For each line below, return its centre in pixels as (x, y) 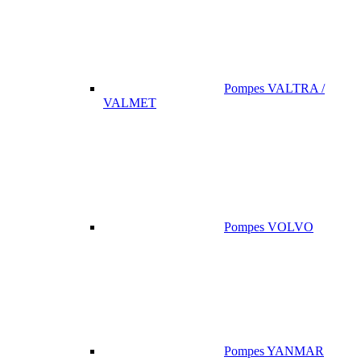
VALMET (130, 103)
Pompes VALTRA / (274, 89)
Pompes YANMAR (274, 351)
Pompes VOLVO (269, 227)
